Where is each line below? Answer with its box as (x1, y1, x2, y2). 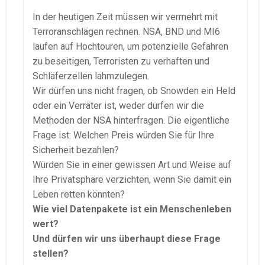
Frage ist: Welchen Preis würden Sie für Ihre (33, 129, 214, 141)
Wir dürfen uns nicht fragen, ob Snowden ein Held (33, 85, 235, 96)
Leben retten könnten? (33, 188, 125, 200)
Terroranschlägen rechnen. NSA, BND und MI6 (33, 25, 220, 37)
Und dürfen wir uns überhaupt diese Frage (33, 232, 221, 244)
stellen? (33, 247, 69, 259)
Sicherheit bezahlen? (33, 144, 119, 156)
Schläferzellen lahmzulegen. (33, 70, 149, 82)
